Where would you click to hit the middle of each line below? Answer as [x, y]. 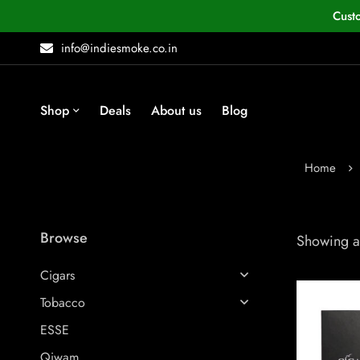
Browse [64, 238]
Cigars [57, 275]
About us [176, 110]
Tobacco [63, 303]
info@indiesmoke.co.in [119, 48]
